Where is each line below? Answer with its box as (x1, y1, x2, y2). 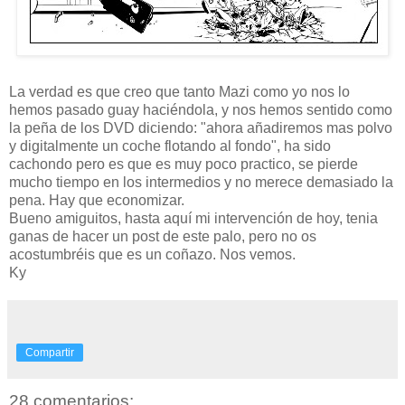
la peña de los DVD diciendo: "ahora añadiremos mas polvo (9, 120, 392, 137)
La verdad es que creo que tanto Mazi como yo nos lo (9, 84, 350, 100)
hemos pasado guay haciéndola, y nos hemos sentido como (9, 102, 392, 118)
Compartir (25, 346, 74, 360)
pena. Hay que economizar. (9, 193, 184, 209)
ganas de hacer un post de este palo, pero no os (9, 229, 316, 245)
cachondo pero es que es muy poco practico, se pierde (9, 156, 358, 173)
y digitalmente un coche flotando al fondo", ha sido (9, 138, 331, 155)
